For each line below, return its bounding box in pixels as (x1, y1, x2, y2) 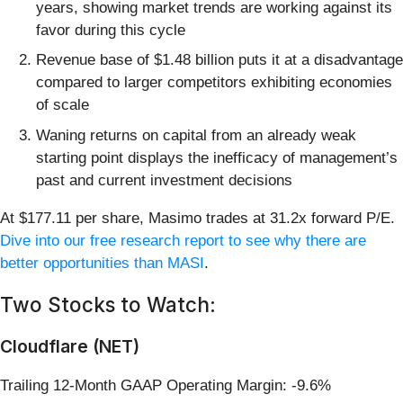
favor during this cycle (36, 21, 185, 39)
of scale (36, 96, 89, 114)
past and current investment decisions (36, 171, 292, 189)
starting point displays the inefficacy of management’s (36, 148, 398, 166)
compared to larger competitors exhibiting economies (36, 74, 392, 92)
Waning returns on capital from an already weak (36, 126, 356, 144)
